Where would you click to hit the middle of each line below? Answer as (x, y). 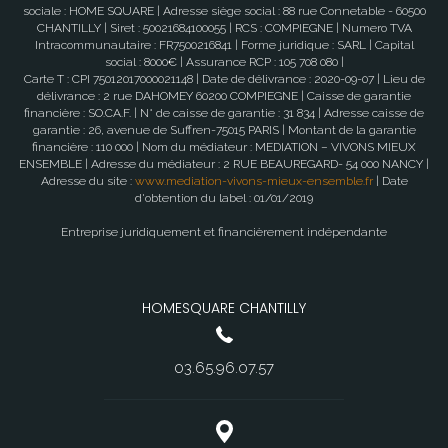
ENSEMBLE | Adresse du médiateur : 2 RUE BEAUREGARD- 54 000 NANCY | (224, 164)
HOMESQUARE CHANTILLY (224, 308)
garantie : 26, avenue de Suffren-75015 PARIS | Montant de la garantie (224, 130)
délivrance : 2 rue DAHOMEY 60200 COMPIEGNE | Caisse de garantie (224, 96)
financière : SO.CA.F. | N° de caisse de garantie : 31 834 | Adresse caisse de (224, 113)
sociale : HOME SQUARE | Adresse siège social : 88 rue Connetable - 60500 (224, 11)
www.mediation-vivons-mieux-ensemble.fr (253, 181)
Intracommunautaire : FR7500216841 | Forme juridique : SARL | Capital (224, 45)
